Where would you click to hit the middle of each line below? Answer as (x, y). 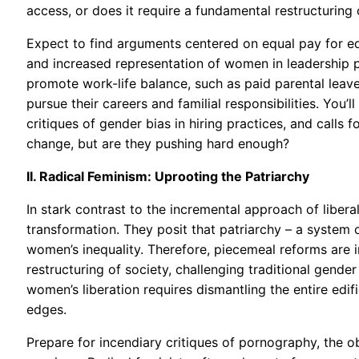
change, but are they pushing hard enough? (158, 143)
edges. (46, 309)
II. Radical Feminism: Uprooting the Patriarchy (168, 176)
